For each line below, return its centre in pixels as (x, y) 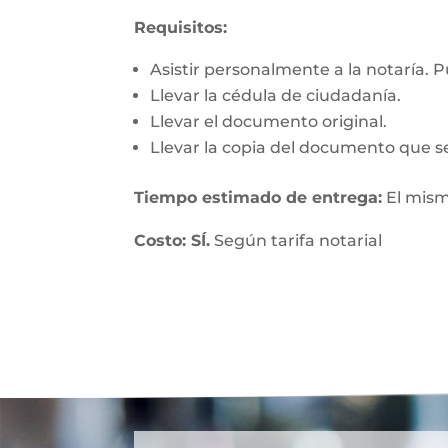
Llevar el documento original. (269, 121)
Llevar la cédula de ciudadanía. (276, 95)
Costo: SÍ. (172, 240)
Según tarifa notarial (296, 240)
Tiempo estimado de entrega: (258, 197)
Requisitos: (181, 27)
